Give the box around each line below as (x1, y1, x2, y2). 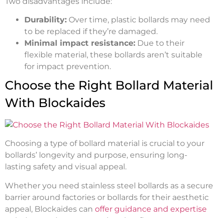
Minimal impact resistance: (24, 38, 135, 48)
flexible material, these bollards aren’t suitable (24, 50, 202, 59)
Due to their (135, 38, 184, 48)
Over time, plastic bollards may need (67, 15, 210, 24)
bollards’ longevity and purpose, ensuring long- (5, 150, 187, 160)
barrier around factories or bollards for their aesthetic (5, 192, 209, 202)
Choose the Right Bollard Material (5, 78, 213, 92)
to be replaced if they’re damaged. (24, 27, 160, 36)
